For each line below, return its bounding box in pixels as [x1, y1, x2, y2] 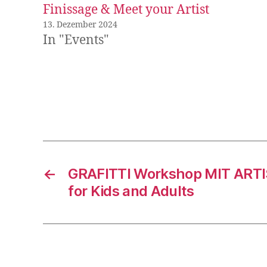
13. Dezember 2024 [43, 19, 117, 30]
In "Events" [43, 32, 109, 48]
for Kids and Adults [68, 182, 194, 200]
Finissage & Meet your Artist [43, 1, 209, 18]
